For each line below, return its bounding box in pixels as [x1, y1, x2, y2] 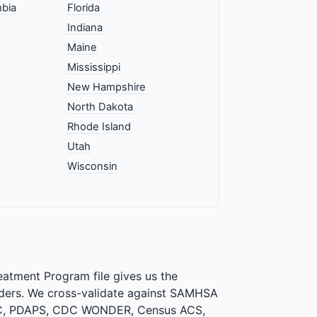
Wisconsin [67, 159, 118, 173]
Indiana [67, 21, 103, 34]
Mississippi [67, 60, 121, 74]
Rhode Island [67, 120, 132, 133]
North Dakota [67, 100, 134, 113]
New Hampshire [67, 80, 146, 93]
